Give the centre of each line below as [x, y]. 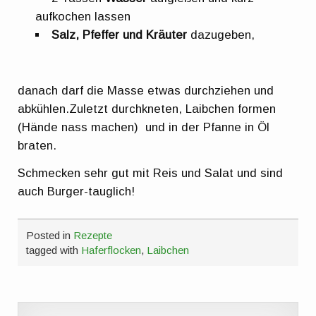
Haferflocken [111, 250]
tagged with [54, 250]
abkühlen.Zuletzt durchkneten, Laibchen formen [147, 109]
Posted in [50, 236]
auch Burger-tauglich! [77, 191]
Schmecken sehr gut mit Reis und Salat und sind [151, 173]
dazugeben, [223, 35]
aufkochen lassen [83, 16]
